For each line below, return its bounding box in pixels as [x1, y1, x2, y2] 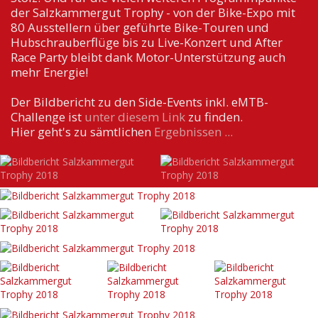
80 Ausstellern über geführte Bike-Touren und [10, 18, 269, 35]
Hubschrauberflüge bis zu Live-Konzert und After [10, 33, 283, 50]
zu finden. [185, 108, 243, 125]
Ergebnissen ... [153, 123, 233, 140]
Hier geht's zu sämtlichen [10, 123, 154, 140]
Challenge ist [10, 108, 84, 125]
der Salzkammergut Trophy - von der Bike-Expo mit [10, 4, 295, 21]
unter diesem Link [84, 108, 185, 125]
